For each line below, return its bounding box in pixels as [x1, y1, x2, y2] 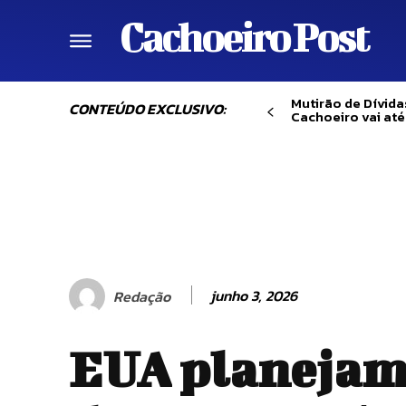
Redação [113, 285, 170, 307]
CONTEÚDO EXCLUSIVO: [69, 98, 226, 120]
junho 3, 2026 [210, 284, 297, 306]
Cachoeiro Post [120, 13, 368, 60]
